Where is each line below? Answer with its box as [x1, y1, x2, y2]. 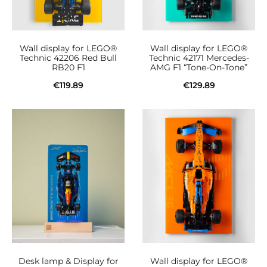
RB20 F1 [51, 61, 85, 73]
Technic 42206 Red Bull [20, 52, 117, 63]
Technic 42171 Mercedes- [148, 52, 249, 63]
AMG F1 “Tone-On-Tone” [150, 61, 247, 73]
